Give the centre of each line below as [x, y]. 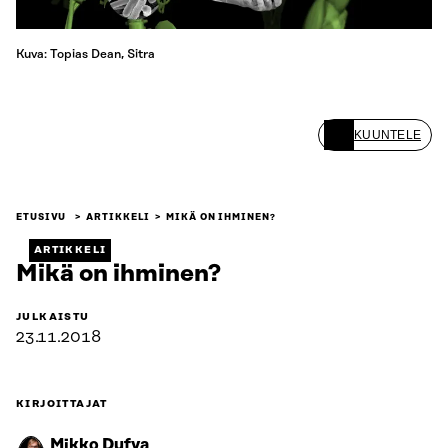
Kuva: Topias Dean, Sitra [85, 54]
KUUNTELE [387, 135]
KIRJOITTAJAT [62, 404]
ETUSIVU [41, 217]
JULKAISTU [53, 317]
